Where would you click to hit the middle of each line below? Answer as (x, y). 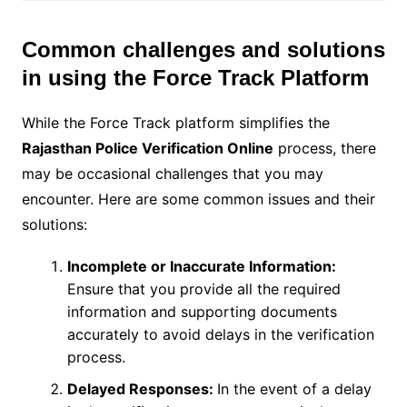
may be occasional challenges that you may (172, 174)
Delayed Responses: (142, 389)
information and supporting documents (202, 312)
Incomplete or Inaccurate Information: (201, 267)
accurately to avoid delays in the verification (220, 335)
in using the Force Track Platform (195, 78)
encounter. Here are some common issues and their (198, 199)
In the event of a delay (294, 389)
